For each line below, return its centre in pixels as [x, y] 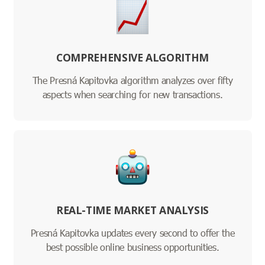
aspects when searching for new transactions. [132, 95]
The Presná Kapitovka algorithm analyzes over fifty [132, 80]
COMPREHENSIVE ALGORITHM [132, 58]
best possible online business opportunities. [132, 247]
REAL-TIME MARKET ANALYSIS [132, 210]
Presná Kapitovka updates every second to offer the [132, 233]
